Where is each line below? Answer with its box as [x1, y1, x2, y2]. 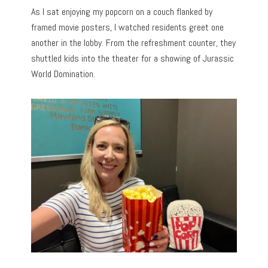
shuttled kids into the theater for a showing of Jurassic [31, 51, 234, 65]
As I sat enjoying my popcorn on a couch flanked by [31, 5, 213, 18]
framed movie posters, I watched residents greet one [31, 20, 224, 33]
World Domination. [31, 67, 96, 80]
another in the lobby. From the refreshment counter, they [31, 36, 236, 49]
